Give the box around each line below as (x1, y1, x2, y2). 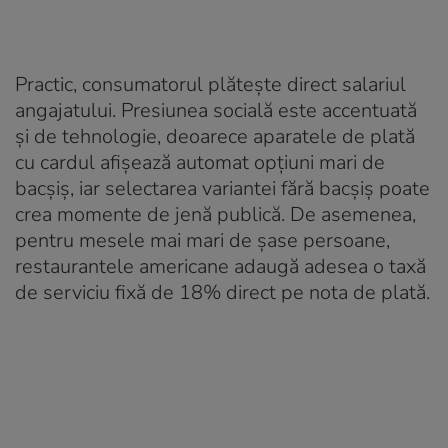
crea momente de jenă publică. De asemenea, (15, 200, 416, 228)
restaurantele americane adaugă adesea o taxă (15, 252, 426, 280)
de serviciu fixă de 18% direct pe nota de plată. (15, 278, 430, 306)
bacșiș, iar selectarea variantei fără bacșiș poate (15, 174, 430, 202)
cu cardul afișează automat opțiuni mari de (15, 148, 385, 176)
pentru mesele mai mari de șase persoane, (15, 226, 390, 254)
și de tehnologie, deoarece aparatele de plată (15, 122, 415, 150)
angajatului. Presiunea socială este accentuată (15, 96, 417, 124)
